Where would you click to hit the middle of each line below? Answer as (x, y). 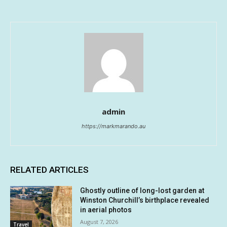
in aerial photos (106, 210)
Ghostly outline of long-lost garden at (142, 190)
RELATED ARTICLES (49, 169)
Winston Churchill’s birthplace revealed (145, 200)
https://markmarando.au (113, 126)
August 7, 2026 (99, 221)
